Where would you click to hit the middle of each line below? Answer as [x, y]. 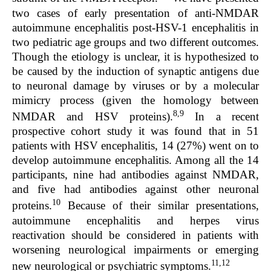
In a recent [221, 117]
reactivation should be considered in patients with [135, 235]
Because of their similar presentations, [160, 206]
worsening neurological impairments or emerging [135, 249]
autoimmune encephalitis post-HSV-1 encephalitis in [135, 27]
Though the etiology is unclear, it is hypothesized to [135, 56]
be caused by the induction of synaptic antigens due [135, 71]
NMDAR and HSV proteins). [93, 117]
